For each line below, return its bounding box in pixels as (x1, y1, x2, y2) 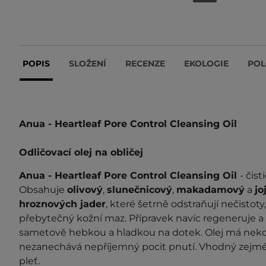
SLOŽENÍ (69, 58, 106, 69)
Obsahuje (19, 183, 67, 195)
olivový (67, 183, 103, 195)
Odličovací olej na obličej (19, 146, 143, 158)
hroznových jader (19, 198, 106, 210)
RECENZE (125, 58, 165, 69)
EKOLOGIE (184, 58, 229, 69)
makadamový (176, 183, 245, 195)
